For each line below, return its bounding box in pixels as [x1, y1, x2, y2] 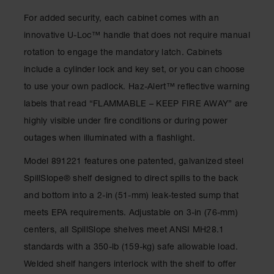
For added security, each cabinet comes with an [24, 15, 219, 24]
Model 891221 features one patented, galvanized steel [24, 158, 244, 167]
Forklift [9, 201, 34, 210]
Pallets [9, 223, 34, 232]
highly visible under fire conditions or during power [24, 117, 228, 127]
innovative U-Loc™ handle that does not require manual [24, 32, 250, 41]
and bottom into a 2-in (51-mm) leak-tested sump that [24, 192, 239, 201]
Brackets [9, 133, 43, 141]
